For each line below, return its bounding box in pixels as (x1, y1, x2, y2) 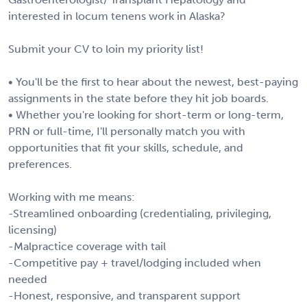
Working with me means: (8, 190, 135, 204)
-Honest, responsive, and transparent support (8, 288, 241, 302)
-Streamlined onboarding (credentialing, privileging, (8, 206, 271, 220)
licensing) (8, 223, 57, 236)
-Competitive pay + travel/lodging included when (8, 256, 261, 269)
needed (8, 272, 47, 286)
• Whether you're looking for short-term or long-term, (8, 108, 284, 121)
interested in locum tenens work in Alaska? (8, 9, 225, 23)
